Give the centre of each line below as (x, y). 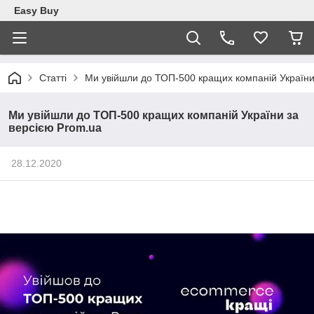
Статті (53, 78)
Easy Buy (36, 11)
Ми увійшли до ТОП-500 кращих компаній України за (153, 115)
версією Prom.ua (55, 128)
